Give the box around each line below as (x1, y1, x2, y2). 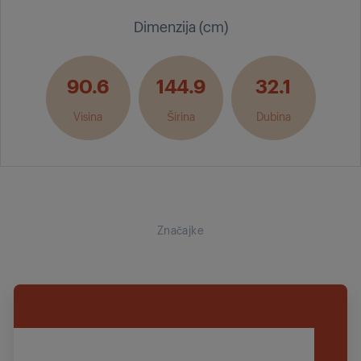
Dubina (255, 107, 291, 123)
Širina (166, 107, 195, 123)
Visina (73, 107, 102, 123)
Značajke (156, 222, 205, 237)
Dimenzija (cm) (133, 16, 228, 35)
